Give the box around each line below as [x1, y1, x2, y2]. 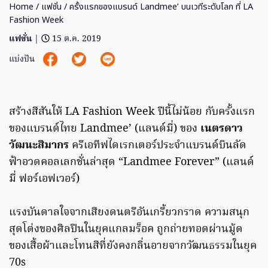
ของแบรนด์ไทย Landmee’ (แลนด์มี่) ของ [9, 120, 200, 138]
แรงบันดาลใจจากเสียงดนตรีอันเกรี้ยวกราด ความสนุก [9, 204, 249, 222]
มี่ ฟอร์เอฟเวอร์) [9, 170, 80, 188]
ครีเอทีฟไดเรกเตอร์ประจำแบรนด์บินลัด [69, 137, 246, 155]
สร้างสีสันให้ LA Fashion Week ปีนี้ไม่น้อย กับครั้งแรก [9, 103, 255, 121]
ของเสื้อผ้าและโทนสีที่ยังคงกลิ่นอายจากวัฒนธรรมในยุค [9, 237, 257, 255]
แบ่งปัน [9, 53, 37, 67]
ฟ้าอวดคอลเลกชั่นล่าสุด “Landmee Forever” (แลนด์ [9, 154, 254, 172]
